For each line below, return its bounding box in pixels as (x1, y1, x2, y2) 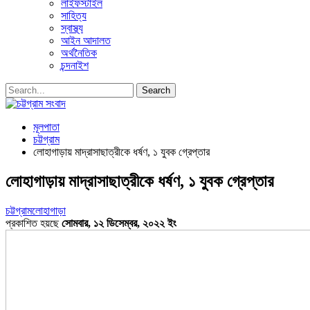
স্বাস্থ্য (61, 22, 83, 34)
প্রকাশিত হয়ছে (6, 217, 62, 229)
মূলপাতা (33, 121, 60, 133)
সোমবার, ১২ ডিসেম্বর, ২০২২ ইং (62, 217, 176, 229)
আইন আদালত (61, 35, 111, 46)
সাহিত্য (61, 10, 86, 21)
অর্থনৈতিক (61, 47, 97, 59)
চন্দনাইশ (61, 60, 89, 71)
